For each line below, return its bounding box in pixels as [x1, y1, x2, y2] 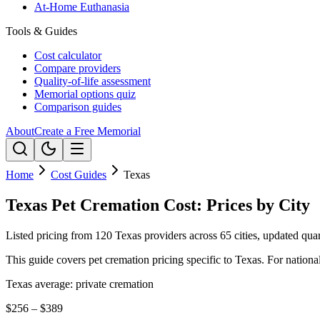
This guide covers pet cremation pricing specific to [6, 253, 235, 266]
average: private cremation [32, 277, 154, 290]
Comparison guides [34, 101, 121, 113]
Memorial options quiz [34, 88, 136, 100]
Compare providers [34, 62, 121, 74]
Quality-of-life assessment [34, 75, 151, 87]
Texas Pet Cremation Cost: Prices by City [6, 195, 310, 214]
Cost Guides [51, 169, 106, 181]
